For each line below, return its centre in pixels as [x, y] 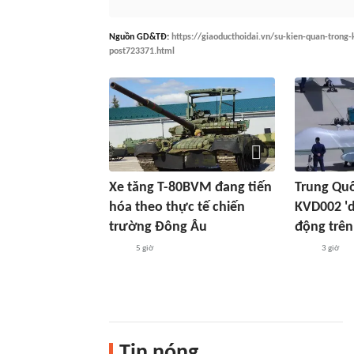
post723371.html [142, 51]
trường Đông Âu [158, 227]
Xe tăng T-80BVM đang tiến [190, 187]
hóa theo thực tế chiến [177, 207]
